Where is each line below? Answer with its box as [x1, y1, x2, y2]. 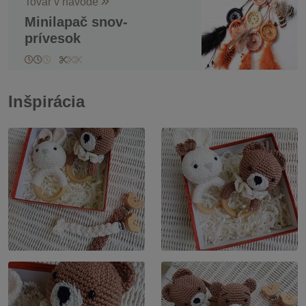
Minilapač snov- [25, 14, 128, 29]
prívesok [25, 30, 81, 46]
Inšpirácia [8, 92, 85, 111]
